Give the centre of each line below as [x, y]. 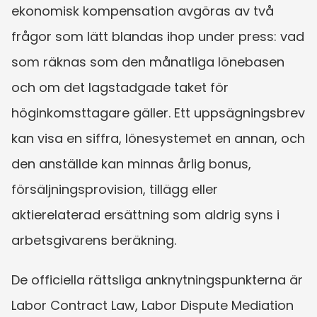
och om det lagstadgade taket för [120, 87]
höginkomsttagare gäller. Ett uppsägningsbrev [158, 113]
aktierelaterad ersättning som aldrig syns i [145, 214]
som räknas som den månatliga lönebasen [148, 62]
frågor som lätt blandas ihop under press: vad [158, 36]
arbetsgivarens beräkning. [94, 240]
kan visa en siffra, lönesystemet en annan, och [158, 138]
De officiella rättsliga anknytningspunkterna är [157, 279]
